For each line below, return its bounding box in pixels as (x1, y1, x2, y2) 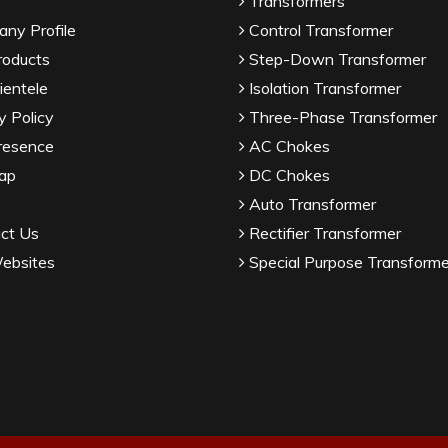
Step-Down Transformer (245, 49, 426, 69)
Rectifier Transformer (245, 223, 401, 243)
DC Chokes (245, 165, 330, 185)
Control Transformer (245, 20, 393, 40)
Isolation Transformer (245, 78, 401, 98)
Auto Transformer (245, 194, 376, 214)
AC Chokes (245, 136, 330, 156)
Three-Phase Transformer (245, 107, 437, 127)
